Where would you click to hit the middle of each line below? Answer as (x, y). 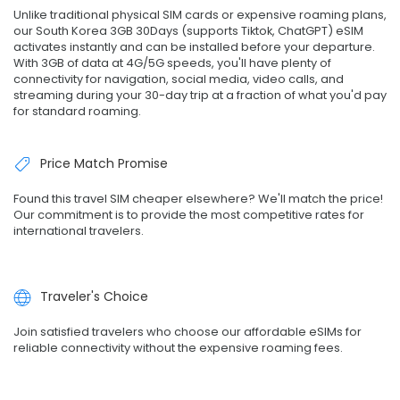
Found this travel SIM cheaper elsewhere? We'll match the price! (198, 198)
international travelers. (79, 230)
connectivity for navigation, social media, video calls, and (179, 79)
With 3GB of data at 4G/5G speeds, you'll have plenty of (172, 62)
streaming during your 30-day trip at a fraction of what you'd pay (200, 95)
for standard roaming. (77, 111)
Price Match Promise (104, 163)
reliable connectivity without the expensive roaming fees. (178, 348)
